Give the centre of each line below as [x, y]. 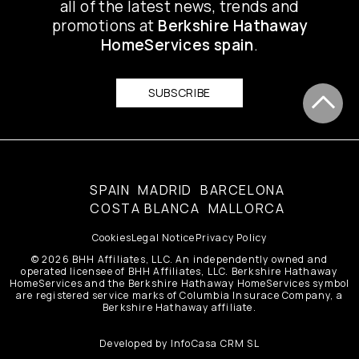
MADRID [165, 190]
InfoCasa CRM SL [215, 343]
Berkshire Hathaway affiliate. [179, 307]
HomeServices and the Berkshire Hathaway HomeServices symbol [179, 283]
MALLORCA [246, 208]
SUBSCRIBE [179, 92]
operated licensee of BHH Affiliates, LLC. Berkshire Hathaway [179, 271]
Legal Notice [163, 237]
